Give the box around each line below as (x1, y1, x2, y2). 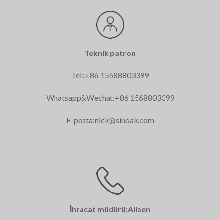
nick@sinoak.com (94, 115, 154, 125)
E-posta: (66, 115, 95, 125)
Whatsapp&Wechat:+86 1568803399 (46, 93, 174, 103)
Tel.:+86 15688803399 (71, 70, 149, 80)
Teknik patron (84, 48, 136, 57)
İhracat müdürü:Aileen (70, 204, 150, 214)
